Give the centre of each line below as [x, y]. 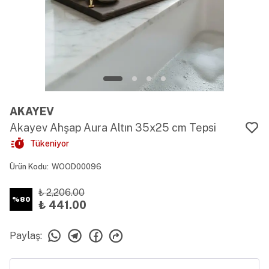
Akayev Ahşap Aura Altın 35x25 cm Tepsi [113, 128]
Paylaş [25, 235]
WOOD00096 [77, 167]
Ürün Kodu [28, 167]
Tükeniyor [50, 144]
